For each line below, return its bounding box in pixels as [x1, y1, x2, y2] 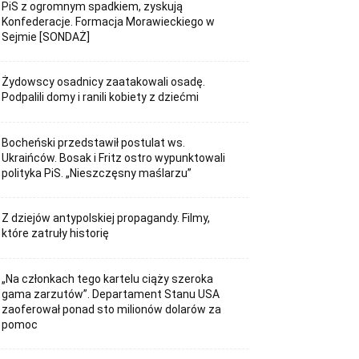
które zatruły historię [2, 227, 110, 240]
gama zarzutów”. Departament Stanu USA [2, 287, 220, 301]
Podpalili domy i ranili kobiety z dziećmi [2, 91, 200, 104]
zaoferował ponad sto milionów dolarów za [2, 302, 222, 316]
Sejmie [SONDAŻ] [2, 30, 91, 43]
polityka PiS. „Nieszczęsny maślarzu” [2, 166, 192, 179]
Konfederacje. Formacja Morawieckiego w [2, 14, 216, 28]
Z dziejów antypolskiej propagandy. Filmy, [2, 212, 211, 225]
